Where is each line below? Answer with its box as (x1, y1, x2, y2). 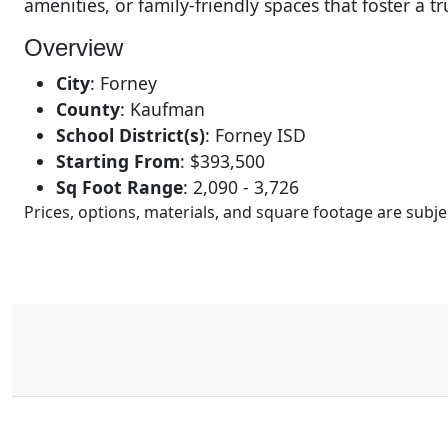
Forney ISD (215, 122, 306, 147)
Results (42, 404, 105, 427)
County (56, 96, 120, 121)
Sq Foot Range (56, 174, 183, 199)
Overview (24, 33, 123, 61)
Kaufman (130, 96, 205, 121)
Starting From (56, 148, 180, 173)
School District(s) (56, 122, 205, 147)
